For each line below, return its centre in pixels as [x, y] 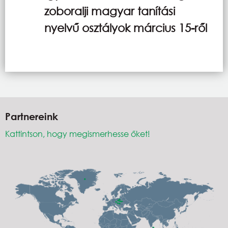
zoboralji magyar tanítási [110, 11]
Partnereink [32, 116]
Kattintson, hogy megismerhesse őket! [78, 133]
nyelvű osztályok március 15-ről [126, 27]
